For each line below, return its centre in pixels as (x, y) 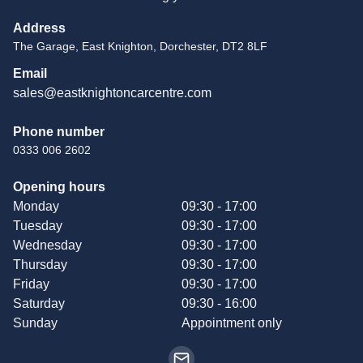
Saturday (39, 303)
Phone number (59, 131)
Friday (31, 284)
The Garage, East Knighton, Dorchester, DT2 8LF (140, 46)
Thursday (40, 264)
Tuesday (38, 225)
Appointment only (232, 322)
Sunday (35, 322)
